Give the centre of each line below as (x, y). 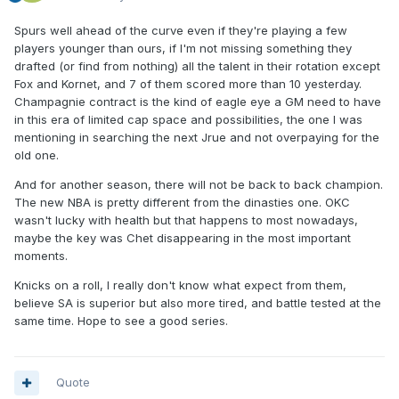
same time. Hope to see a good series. (121, 321)
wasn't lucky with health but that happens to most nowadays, (186, 220)
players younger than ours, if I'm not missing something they (183, 49)
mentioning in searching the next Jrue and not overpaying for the (197, 138)
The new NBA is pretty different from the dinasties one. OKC (182, 203)
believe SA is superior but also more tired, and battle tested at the (198, 303)
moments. (41, 256)
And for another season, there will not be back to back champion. (199, 185)
